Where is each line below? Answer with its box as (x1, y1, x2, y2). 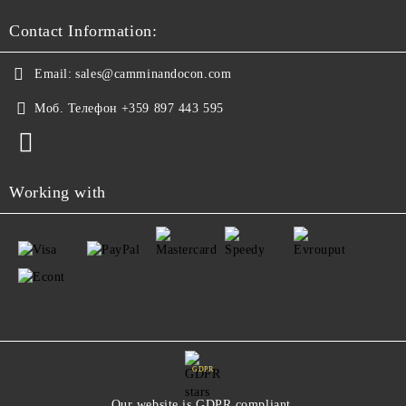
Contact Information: (9, 22, 158, 40)
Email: (34, 67, 72, 81)
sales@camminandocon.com (75, 67, 232, 81)
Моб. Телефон (34, 101, 118, 115)
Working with (9, 183, 106, 201)
